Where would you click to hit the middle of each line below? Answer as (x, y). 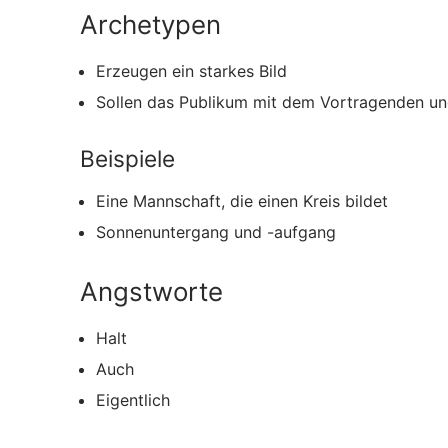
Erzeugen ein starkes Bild (191, 70)
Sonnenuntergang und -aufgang (216, 232)
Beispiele (127, 158)
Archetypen (150, 24)
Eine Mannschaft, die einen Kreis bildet (242, 201)
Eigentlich (133, 399)
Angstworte (151, 291)
